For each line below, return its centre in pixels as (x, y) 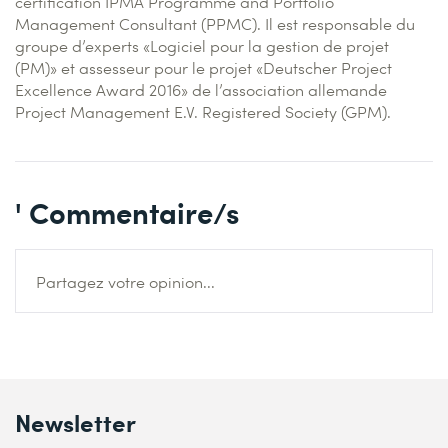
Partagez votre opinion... (125, 281)
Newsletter (75, 421)
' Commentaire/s (127, 211)
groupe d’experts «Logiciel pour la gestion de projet (202, 45)
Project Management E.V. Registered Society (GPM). (203, 111)
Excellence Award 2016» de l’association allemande (201, 89)
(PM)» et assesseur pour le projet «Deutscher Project (203, 67)
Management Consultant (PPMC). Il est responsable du (215, 23)
